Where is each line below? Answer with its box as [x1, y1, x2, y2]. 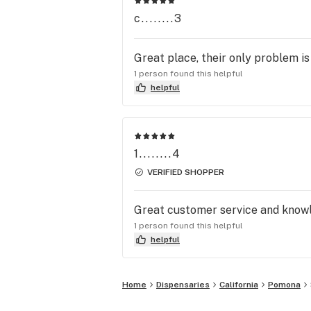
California [219, 279, 258, 289]
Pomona [268, 279, 301, 289]
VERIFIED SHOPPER [147, 167, 224, 177]
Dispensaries [156, 279, 210, 289]
